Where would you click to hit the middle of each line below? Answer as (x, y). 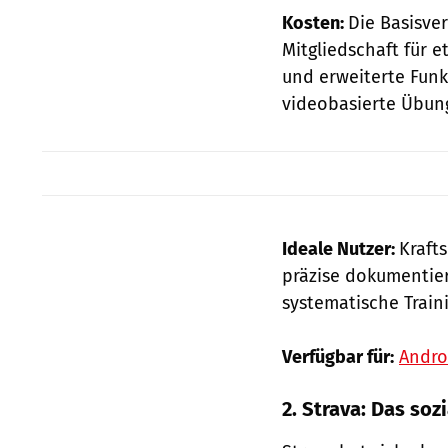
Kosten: (315, 22)
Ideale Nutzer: (340, 249)
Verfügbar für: (338, 357)
